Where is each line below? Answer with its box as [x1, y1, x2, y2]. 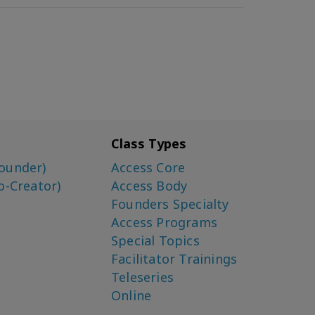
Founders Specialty [111, 195, 229, 212]
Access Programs [111, 214, 218, 231]
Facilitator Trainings [111, 250, 238, 267]
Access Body [111, 177, 188, 194]
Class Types [111, 135, 187, 152]
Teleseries [111, 269, 174, 285]
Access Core [111, 159, 186, 176]
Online [111, 287, 152, 304]
